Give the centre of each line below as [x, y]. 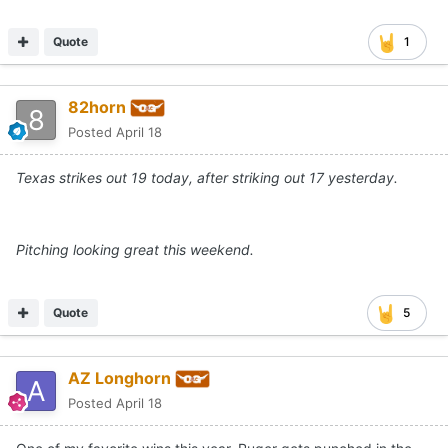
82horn [97, 106]
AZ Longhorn [119, 377]
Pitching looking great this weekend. [135, 249]
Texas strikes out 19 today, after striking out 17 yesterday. [207, 177]
